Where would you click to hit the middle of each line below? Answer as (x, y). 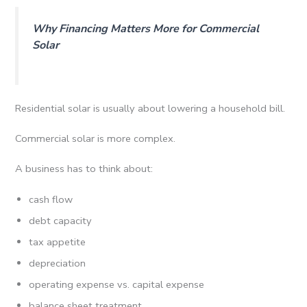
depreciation (58, 263)
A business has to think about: (84, 169)
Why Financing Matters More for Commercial (146, 29)
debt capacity (61, 220)
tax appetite (58, 242)
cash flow (51, 199)
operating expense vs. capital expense (117, 284)
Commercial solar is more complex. (96, 139)
